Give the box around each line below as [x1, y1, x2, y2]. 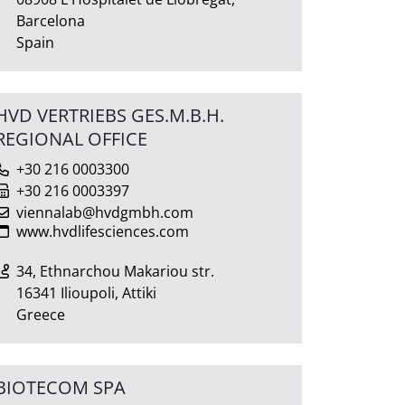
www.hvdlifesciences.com [16, 221, 189, 241]
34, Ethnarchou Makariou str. [16, 260, 214, 281]
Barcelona [16, 10, 85, 31]
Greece [16, 304, 65, 325]
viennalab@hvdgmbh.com [16, 202, 193, 222]
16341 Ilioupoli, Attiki [16, 282, 156, 303]
